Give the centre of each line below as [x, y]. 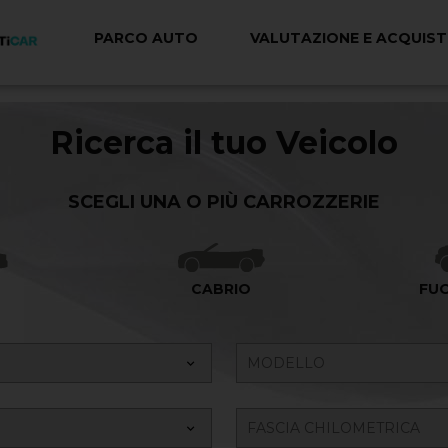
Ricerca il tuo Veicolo [224, 142]
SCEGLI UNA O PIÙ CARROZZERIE [224, 202]
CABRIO [221, 288]
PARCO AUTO [146, 38]
